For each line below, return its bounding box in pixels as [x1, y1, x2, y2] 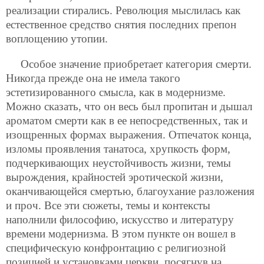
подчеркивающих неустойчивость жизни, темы [6, 156, 231, 169]
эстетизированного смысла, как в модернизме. [6, 85, 226, 98]
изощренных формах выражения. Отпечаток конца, [6, 128, 252, 141]
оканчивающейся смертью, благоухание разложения [6, 184, 255, 197]
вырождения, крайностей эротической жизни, [6, 170, 223, 183]
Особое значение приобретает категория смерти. [21, 57, 252, 70]
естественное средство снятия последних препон [6, 18, 236, 31]
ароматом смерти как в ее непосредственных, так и [6, 114, 247, 127]
